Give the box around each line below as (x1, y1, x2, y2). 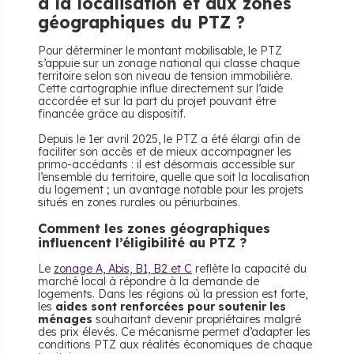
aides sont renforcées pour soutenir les (55, 299, 286, 314)
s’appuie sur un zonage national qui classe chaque (38, 56, 299, 70)
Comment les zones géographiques (38, 220, 270, 236)
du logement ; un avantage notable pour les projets (38, 183, 303, 197)
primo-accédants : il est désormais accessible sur (38, 157, 295, 171)
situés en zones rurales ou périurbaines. (38, 195, 240, 209)
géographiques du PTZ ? (38, 12, 245, 32)
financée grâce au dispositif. (38, 107, 186, 121)
